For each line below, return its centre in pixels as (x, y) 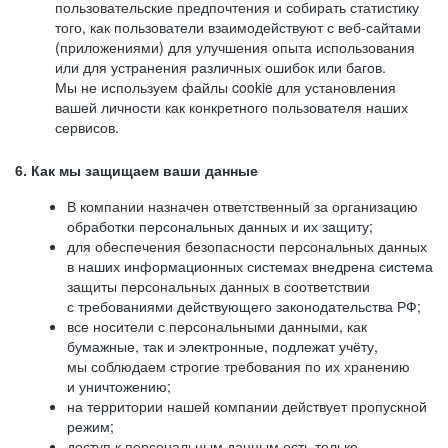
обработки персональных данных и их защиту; (220, 226)
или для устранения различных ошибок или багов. (220, 67)
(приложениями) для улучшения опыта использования (235, 47)
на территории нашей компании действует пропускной (247, 406)
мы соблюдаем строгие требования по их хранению (238, 366)
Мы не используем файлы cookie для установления (225, 87)
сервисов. (87, 127)
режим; (90, 426)
